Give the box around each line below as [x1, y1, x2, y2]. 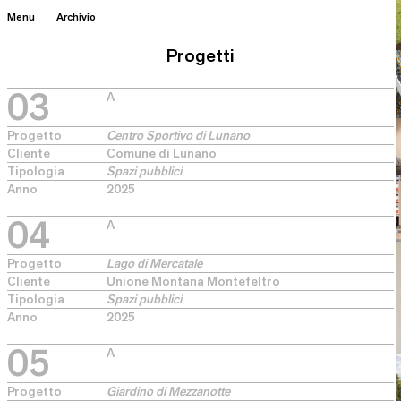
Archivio [56, 10, 97, 24]
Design [218, 306, 273, 330]
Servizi [218, 105, 272, 129]
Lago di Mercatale [107, 255, 202, 271]
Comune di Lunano [107, 145, 217, 161]
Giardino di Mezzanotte [107, 383, 230, 399]
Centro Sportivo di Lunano [107, 127, 250, 143]
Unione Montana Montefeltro [107, 273, 280, 289]
